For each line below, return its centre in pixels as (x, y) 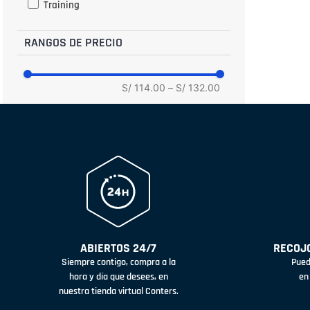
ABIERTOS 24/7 (118, 248)
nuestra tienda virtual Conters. (118, 292)
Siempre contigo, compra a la (118, 263)
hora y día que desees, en (118, 277)
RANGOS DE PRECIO (73, 42)
